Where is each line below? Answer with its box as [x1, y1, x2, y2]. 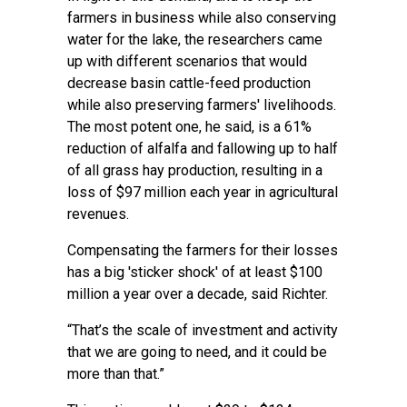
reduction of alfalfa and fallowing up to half [67, 140, 338, 157]
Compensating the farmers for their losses [67, 242, 338, 259]
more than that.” [67, 365, 164, 382]
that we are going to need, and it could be [67, 343, 327, 361]
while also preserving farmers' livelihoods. [67, 96, 336, 114]
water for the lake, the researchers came [67, 31, 323, 48]
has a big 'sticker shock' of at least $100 [67, 263, 323, 281]
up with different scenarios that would [67, 53, 307, 70]
